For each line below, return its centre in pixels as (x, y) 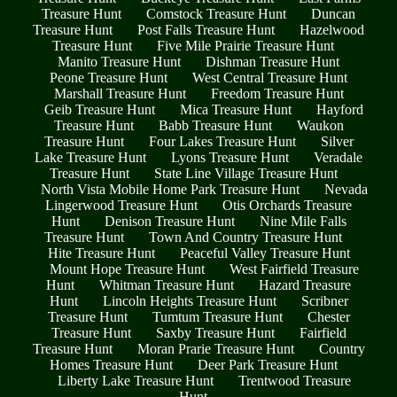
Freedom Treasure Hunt (277, 94)
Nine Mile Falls (303, 222)
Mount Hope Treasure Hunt (127, 269)
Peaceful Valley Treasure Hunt (265, 253)
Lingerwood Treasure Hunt (121, 206)
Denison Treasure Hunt (169, 222)
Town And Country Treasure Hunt (245, 237)
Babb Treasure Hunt (215, 126)
